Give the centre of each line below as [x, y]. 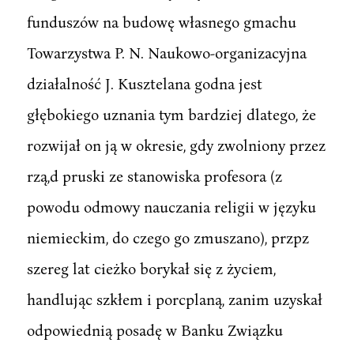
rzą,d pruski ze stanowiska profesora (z [154, 175]
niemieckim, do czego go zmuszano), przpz [168, 237]
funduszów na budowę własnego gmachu [161, 21]
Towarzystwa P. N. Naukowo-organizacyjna [166, 52]
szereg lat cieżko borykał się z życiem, [151, 268]
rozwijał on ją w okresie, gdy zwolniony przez [176, 145]
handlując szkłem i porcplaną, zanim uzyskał [174, 299]
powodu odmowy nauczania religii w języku [171, 206]
